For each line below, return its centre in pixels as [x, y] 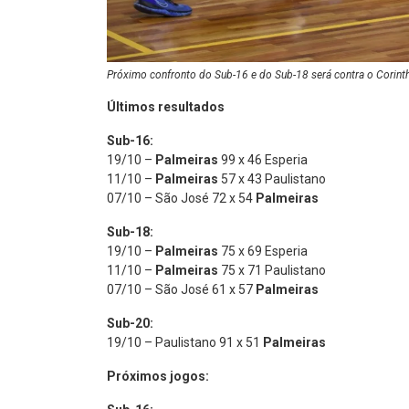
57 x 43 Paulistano [272, 179]
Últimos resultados [166, 107]
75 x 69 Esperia [263, 252]
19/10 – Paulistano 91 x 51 [185, 343]
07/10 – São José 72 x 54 [181, 199]
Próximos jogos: [158, 377]
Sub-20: [130, 324]
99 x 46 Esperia [263, 160]
